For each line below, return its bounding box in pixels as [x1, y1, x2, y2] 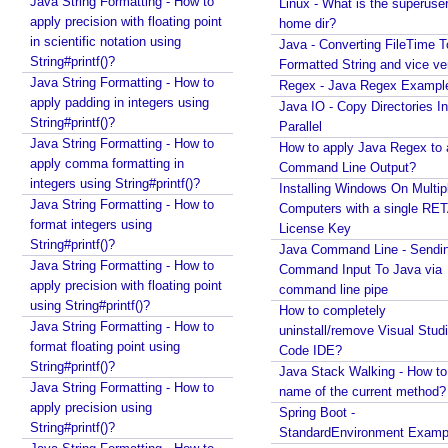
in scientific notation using [30, 34, 181, 49]
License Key [279, 221, 351, 236]
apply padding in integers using [30, 95, 209, 110]
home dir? [279, 16, 336, 31]
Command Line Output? [279, 160, 416, 175]
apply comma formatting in [30, 156, 184, 171]
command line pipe [279, 282, 388, 297]
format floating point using [30, 339, 180, 354]
